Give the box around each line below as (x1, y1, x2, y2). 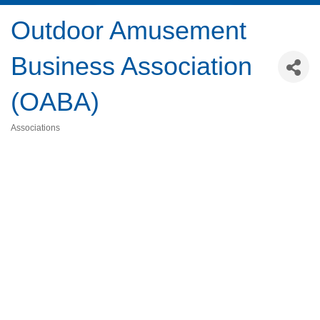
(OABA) (11, 87, 99, 117)
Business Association (11, 51, 252, 81)
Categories (10, 132, 59, 144)
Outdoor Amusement (11, 16, 246, 46)
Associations (11, 123, 60, 134)
